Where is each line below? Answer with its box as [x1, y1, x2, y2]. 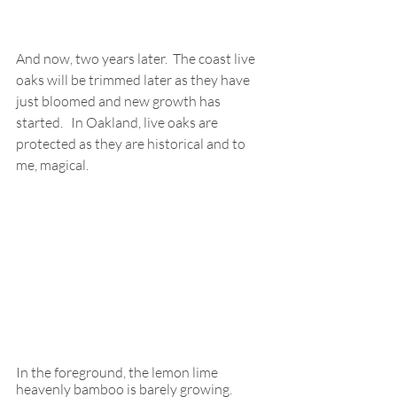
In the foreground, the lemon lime [16, 362, 221, 381]
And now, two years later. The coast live [16, 49, 258, 67]
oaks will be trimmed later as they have [16, 70, 253, 89]
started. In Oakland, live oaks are [16, 113, 221, 131]
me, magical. [16, 155, 89, 174]
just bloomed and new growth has [16, 91, 223, 110]
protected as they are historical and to [16, 134, 248, 152]
